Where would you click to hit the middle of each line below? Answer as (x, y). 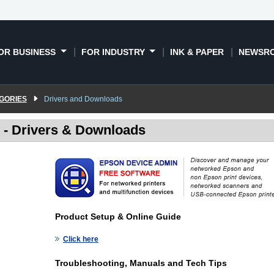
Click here (80, 239)
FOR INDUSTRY (114, 52)
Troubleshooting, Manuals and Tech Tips (141, 263)
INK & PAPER (197, 52)
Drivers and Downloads (83, 99)
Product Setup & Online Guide (118, 216)
